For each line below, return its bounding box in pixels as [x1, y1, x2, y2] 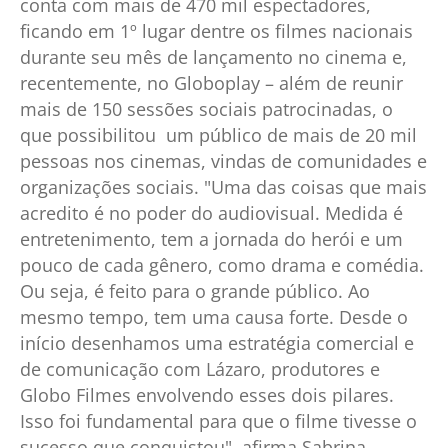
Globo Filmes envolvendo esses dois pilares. [20, 382, 394, 407]
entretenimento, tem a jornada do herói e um [20, 226, 403, 251]
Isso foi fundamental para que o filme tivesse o [20, 408, 417, 433]
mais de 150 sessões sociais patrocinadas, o [20, 96, 393, 121]
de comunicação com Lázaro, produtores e [20, 356, 380, 381]
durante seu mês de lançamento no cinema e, [20, 44, 407, 69]
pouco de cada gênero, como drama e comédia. [20, 252, 424, 277]
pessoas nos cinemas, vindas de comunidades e [20, 148, 427, 173]
